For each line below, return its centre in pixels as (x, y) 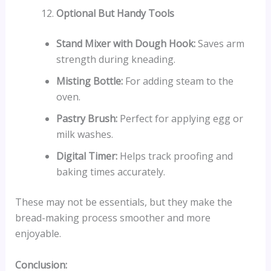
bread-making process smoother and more (113, 217)
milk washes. (84, 134)
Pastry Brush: (87, 118)
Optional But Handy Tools (115, 13)
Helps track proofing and (175, 156)
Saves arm (220, 43)
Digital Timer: (87, 156)
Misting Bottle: (89, 81)
